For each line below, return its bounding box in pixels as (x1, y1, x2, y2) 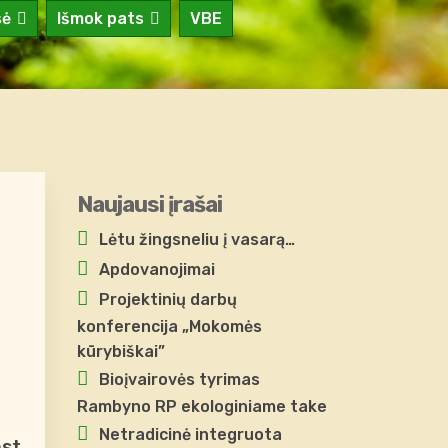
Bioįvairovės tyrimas (99, 370, 260, 389)
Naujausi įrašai (77, 191, 222, 218)
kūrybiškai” (77, 342, 165, 361)
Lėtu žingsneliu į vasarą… (99, 230, 295, 249)
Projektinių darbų (99, 290, 237, 309)
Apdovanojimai (99, 260, 215, 279)
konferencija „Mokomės (77, 317, 262, 336)
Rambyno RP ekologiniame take (77, 397, 327, 416)
